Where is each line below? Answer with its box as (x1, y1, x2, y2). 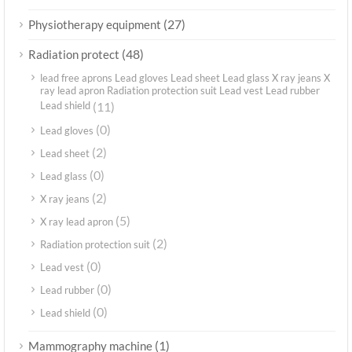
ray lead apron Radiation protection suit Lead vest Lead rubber (40, 84, 320, 100)
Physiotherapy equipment (28, 17, 161, 32)
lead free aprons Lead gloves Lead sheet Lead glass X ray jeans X (40, 71, 330, 85)
